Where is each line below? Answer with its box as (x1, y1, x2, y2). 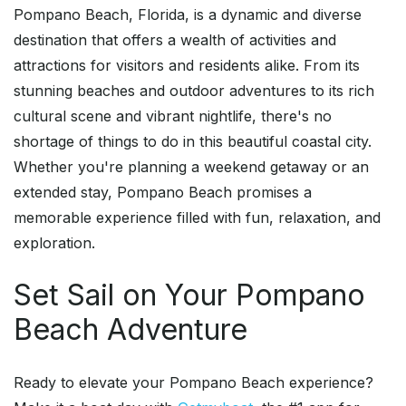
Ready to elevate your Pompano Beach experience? (14, 373, 373, 392)
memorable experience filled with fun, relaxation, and (14, 208, 381, 227)
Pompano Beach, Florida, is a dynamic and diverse (14, 5, 362, 24)
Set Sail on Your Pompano (14, 277, 365, 314)
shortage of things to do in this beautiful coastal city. (14, 132, 372, 151)
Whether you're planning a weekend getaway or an (14, 158, 369, 177)
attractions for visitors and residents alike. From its (14, 56, 360, 75)
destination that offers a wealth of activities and (14, 31, 336, 50)
